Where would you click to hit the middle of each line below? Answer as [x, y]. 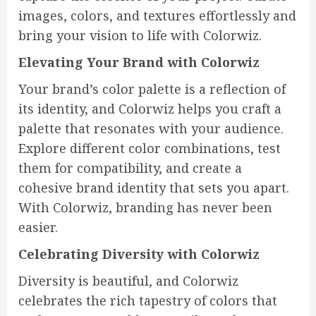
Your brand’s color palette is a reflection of [152, 89]
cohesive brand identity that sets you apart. [154, 188]
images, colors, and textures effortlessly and [157, 16]
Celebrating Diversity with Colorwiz [139, 254]
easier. [38, 227]
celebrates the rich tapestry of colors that [148, 301]
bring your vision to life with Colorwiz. [140, 36]
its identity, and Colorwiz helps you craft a [150, 109]
